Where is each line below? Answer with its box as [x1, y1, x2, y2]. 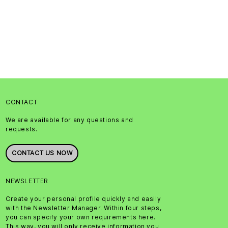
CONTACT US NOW [12, 149, 73, 157]
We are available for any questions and [6, 116, 133, 124]
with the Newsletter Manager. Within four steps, [6, 204, 162, 212]
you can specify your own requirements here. [6, 213, 156, 221]
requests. [6, 125, 38, 133]
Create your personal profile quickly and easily [6, 194, 161, 203]
